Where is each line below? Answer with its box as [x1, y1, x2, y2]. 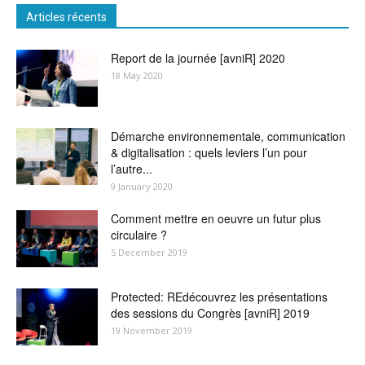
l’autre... [111, 160, 152, 177]
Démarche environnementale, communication [111, 127, 345, 144]
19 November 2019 [111, 323, 192, 336]
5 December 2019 [111, 245, 187, 258]
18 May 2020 [111, 68, 163, 81]
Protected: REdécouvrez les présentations [111, 288, 328, 305]
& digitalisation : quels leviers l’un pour [111, 143, 307, 161]
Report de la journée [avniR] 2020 [111, 49, 285, 66]
